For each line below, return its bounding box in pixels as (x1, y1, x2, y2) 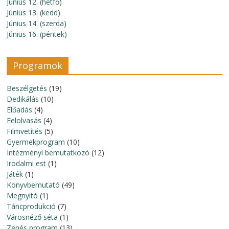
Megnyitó (7, 191, 38, 200)
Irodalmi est (7, 158, 47, 168)
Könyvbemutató (7, 180, 60, 190)
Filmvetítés (7, 126, 43, 136)
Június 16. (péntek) (7, 29, 67, 39)
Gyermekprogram (7, 137, 65, 147)
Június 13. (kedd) (7, 8, 61, 17)
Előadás (7, 105, 33, 114)
